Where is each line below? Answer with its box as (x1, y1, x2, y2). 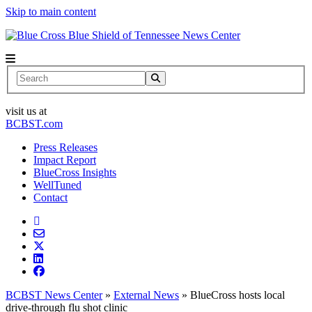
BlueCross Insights (33, 166, 116, 178)
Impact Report (33, 153, 96, 166)
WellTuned (33, 178, 81, 191)
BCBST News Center (6, 288, 102, 301)
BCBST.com (6, 117, 63, 130)
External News (114, 288, 179, 301)
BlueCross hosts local (190, 288, 285, 301)
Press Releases (33, 141, 97, 153)
